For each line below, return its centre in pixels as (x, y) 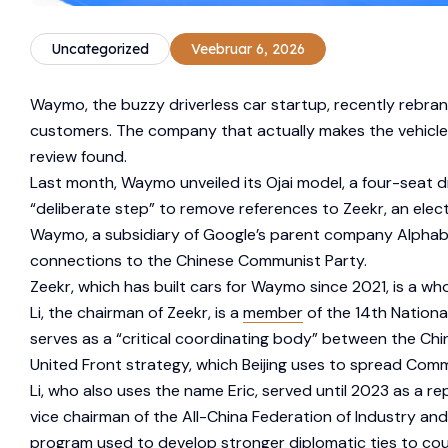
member (273, 312)
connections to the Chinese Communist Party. (198, 260)
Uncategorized (99, 49)
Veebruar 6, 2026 (247, 49)
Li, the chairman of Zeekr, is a (136, 312)
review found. (78, 156)
